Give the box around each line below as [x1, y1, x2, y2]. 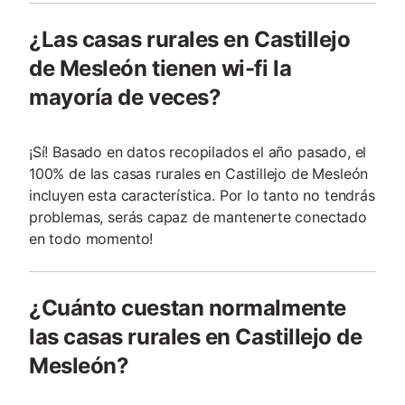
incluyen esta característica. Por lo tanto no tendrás [29, 186, 375, 204]
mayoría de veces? [29, 84, 221, 110]
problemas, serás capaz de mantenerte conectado [29, 208, 367, 226]
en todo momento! [29, 230, 154, 248]
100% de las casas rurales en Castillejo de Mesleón [29, 165, 369, 183]
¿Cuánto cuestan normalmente [29, 295, 346, 321]
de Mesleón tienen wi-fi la [29, 55, 292, 81]
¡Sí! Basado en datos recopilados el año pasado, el [29, 143, 367, 161]
